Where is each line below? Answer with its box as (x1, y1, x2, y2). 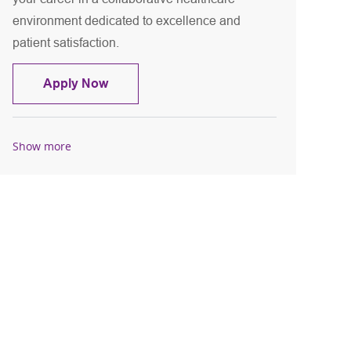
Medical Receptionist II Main (107, 76, 273, 90)
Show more (13, 138, 72, 154)
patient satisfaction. (13, 36, 120, 50)
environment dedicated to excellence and (13, 14, 241, 28)
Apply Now (43, 77, 109, 91)
